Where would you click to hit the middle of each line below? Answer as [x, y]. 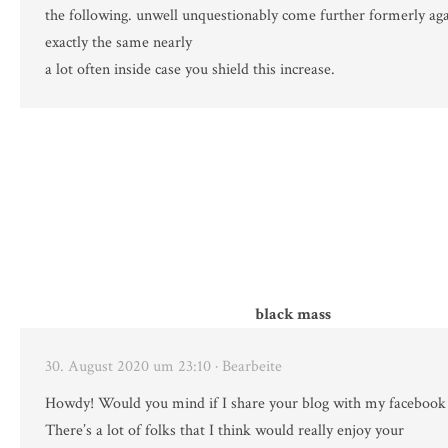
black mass [293, 315]
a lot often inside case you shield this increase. [190, 70]
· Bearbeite [248, 367]
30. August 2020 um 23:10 [128, 367]
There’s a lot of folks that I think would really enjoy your [224, 431]
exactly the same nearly [118, 43]
